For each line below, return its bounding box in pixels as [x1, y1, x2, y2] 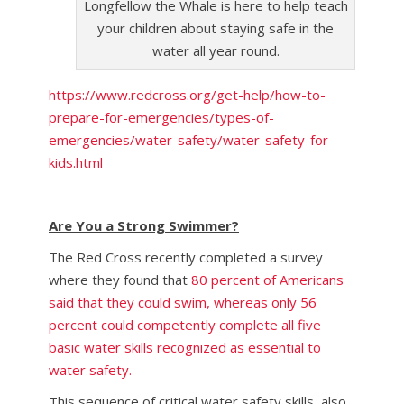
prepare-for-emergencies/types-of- [49, 108, 274, 126]
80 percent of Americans [191, 271, 344, 289]
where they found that [49, 271, 191, 289]
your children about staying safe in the [97, 19, 334, 37]
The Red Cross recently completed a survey [49, 248, 323, 266]
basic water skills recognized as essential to [49, 338, 321, 356]
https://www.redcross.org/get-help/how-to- [49, 86, 326, 104]
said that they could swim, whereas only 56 [49, 293, 317, 311]
